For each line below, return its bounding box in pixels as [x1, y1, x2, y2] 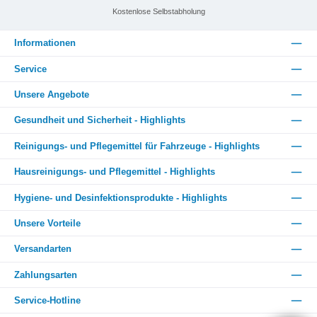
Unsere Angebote [14, 89, 89, 100]
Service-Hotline [14, 295, 81, 306]
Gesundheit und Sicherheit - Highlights [14, 115, 185, 126]
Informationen [14, 38, 76, 49]
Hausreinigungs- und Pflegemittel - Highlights [14, 166, 215, 178]
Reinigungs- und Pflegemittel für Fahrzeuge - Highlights [14, 140, 260, 151]
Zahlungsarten [14, 269, 77, 280]
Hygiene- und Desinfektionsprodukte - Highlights [14, 192, 227, 203]
